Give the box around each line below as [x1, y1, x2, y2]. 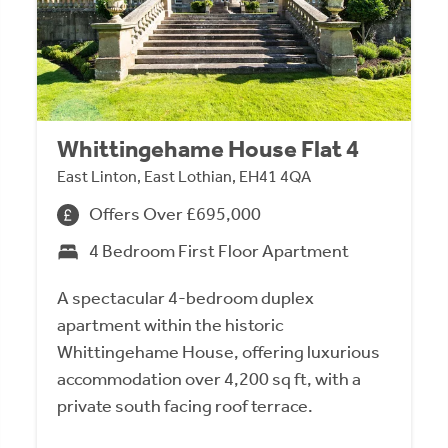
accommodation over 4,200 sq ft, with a [57, 368, 362, 391]
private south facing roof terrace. [57, 395, 314, 418]
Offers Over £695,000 [89, 203, 262, 226]
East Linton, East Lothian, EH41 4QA [57, 167, 312, 187]
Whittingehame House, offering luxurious [57, 341, 381, 364]
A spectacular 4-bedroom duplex [57, 287, 315, 310]
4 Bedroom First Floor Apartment [89, 240, 350, 263]
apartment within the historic [57, 314, 285, 337]
